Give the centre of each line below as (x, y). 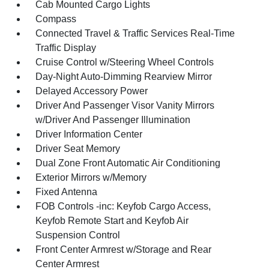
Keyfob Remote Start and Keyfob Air (112, 220)
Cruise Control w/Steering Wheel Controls (125, 62)
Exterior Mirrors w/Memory (91, 177)
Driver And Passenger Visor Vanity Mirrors (125, 105)
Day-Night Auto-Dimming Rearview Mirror (124, 76)
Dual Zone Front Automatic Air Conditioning (128, 163)
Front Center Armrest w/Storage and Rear (124, 249)
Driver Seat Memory (78, 148)
